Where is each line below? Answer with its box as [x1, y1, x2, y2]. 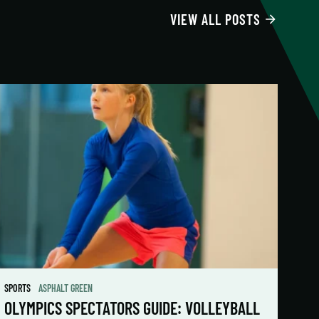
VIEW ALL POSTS [170, 11, 261, 28]
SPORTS [4, 281, 33, 294]
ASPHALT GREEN [38, 281, 93, 294]
